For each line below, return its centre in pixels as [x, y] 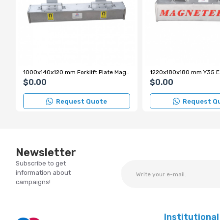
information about [43, 173]
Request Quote [82, 101]
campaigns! [33, 182]
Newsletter [46, 152]
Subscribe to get [41, 163]
